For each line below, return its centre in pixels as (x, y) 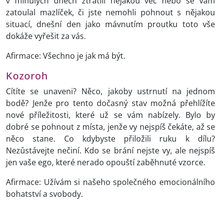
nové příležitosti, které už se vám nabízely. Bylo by (110, 115)
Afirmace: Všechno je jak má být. (66, 56)
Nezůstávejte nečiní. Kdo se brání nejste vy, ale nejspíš (110, 151)
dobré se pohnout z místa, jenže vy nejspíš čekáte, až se (110, 127)
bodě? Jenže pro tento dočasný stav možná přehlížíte (110, 103)
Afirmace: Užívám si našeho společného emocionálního (110, 182)
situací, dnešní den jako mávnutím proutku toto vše (110, 24)
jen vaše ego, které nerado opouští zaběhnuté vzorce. (106, 163)
